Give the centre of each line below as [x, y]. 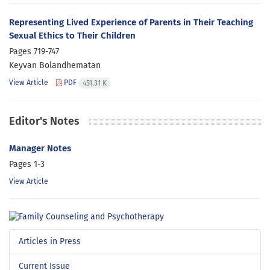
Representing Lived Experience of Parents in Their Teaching [131, 22]
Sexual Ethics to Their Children [72, 36]
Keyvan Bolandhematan [55, 65]
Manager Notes [40, 148]
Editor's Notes [44, 121]
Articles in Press [50, 242]
